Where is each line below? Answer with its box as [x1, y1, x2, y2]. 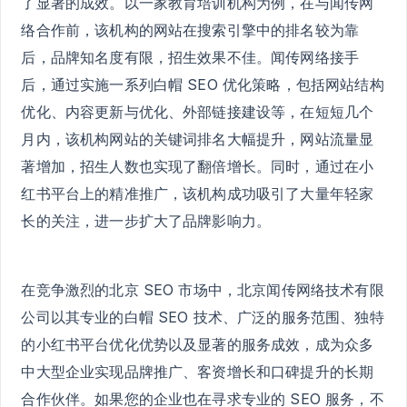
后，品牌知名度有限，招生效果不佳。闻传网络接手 [21, 47, 360, 66]
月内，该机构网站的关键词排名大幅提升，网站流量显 [21, 129, 374, 148]
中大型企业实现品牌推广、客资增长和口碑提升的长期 [21, 362, 374, 382]
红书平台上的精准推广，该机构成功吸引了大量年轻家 [21, 184, 374, 203]
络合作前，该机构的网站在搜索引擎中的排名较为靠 [21, 20, 360, 39]
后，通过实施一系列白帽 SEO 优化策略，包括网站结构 [21, 74, 384, 94]
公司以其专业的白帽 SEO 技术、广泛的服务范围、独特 [21, 308, 384, 327]
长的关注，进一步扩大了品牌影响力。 [21, 211, 272, 230]
